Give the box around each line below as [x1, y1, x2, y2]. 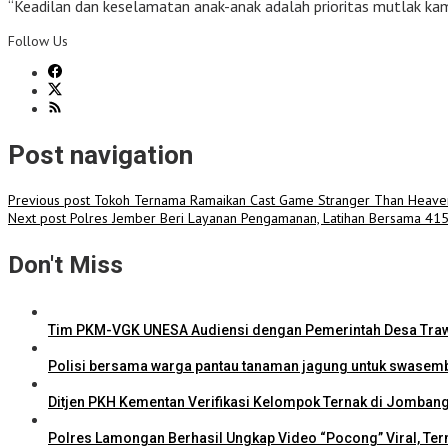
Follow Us [8, 32, 68, 51]
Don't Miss [8, 251, 123, 280]
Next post [8, 209, 66, 228]
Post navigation [8, 139, 193, 170]
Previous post [8, 191, 90, 210]
